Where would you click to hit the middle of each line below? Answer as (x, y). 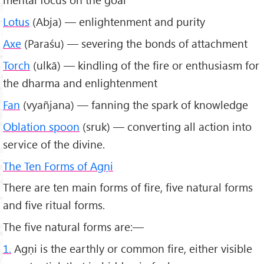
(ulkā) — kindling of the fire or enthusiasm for (145, 65)
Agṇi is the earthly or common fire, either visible (132, 249)
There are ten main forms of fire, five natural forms (128, 187)
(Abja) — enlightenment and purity (117, 22)
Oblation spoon (41, 126)
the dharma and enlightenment (80, 82)
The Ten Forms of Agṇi (58, 166)
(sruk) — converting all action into (166, 126)
